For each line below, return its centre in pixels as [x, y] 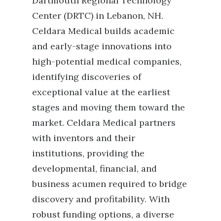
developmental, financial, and [94, 168]
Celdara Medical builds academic [103, 31]
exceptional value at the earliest [101, 92]
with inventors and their [84, 138]
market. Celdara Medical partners [104, 123]
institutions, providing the [88, 153]
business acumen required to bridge [110, 184]
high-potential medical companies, [107, 61]
